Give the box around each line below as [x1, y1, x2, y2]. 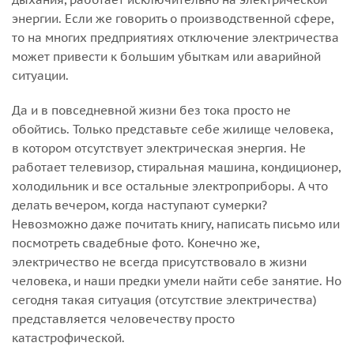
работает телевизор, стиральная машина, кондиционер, [12, 160, 341, 175]
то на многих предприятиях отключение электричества [12, 30, 339, 46]
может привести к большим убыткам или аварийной [12, 49, 321, 65]
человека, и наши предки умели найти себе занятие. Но [12, 273, 341, 289]
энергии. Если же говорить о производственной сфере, [12, 11, 333, 27]
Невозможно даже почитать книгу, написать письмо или [12, 217, 340, 232]
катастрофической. [12, 330, 125, 346]
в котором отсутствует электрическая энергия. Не [12, 141, 306, 156]
